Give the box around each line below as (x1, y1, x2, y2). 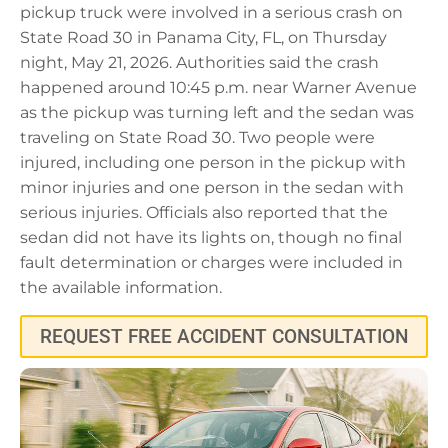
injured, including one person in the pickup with (20, 152, 406, 172)
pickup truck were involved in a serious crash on (20, 2, 403, 22)
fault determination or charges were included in (20, 252, 403, 272)
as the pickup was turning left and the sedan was (20, 102, 414, 122)
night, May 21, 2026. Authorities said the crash (20, 52, 379, 72)
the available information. (20, 277, 222, 297)
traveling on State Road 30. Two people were (20, 127, 375, 147)
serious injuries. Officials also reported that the (20, 202, 388, 222)
